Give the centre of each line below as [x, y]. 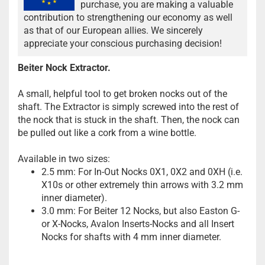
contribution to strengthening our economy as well [128, 17]
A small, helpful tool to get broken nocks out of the [122, 94]
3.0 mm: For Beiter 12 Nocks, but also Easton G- [140, 211]
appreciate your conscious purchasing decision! [123, 43]
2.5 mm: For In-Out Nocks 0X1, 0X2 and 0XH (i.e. [142, 172]
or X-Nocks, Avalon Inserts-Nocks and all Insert [138, 224]
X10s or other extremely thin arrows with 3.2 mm [142, 185]
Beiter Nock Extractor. [64, 68]
